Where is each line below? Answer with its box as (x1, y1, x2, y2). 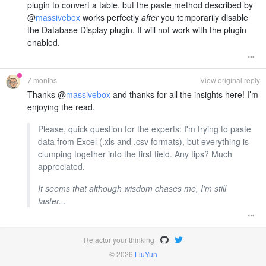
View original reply (200, 74, 260, 85)
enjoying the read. (27, 100, 95, 113)
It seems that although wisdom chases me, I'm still (37, 182, 226, 194)
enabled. (27, 36, 60, 48)
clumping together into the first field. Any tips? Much (37, 147, 232, 160)
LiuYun (134, 248, 157, 259)
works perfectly (80, 11, 141, 23)
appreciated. (37, 160, 85, 172)
